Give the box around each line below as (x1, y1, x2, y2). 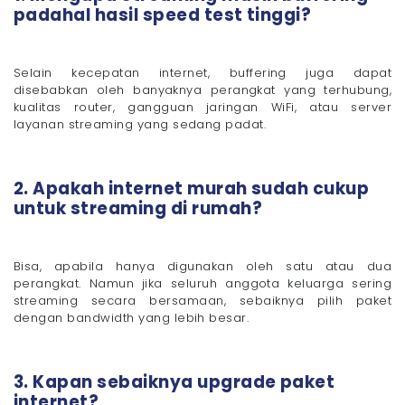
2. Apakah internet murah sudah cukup (14, 175, 370, 201)
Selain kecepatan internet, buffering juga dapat (14, 63, 391, 81)
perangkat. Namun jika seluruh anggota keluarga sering (14, 274, 391, 292)
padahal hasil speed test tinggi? (14, 2, 312, 27)
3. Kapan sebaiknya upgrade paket (14, 369, 335, 394)
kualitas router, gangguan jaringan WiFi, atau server (14, 98, 391, 116)
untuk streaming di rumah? (14, 195, 262, 221)
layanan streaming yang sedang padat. (14, 115, 267, 133)
